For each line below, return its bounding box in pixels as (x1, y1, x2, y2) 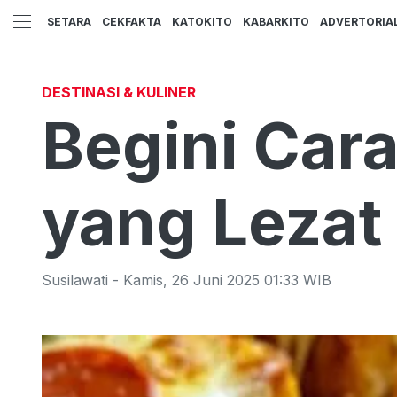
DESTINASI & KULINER (42, 83, 196, 101)
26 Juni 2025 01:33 (172, 271, 299, 289)
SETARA (47, 15, 91, 29)
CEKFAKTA (102, 15, 161, 29)
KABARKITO (243, 15, 309, 29)
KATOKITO (172, 15, 232, 29)
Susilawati (42, 271, 108, 289)
